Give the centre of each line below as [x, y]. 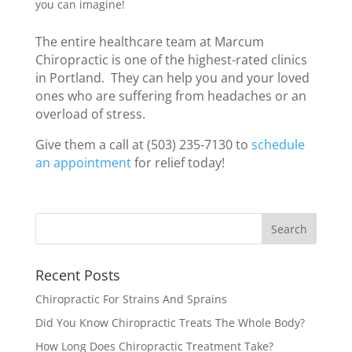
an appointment [83, 163]
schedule [278, 145]
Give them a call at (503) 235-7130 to [143, 145]
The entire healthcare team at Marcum [149, 42]
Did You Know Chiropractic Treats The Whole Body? [170, 323]
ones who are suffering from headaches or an [170, 96]
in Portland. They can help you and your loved [172, 78]
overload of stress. [90, 114]
